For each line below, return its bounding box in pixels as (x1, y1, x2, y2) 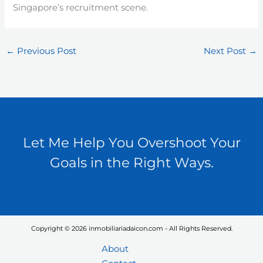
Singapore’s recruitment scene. (13, 2, 149, 13)
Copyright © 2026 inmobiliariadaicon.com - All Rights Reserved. (31, 224, 232, 232)
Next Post (204, 45, 249, 56)
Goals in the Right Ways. (49, 154, 214, 171)
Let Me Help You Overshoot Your (22, 134, 241, 151)
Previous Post (14, 45, 76, 56)
